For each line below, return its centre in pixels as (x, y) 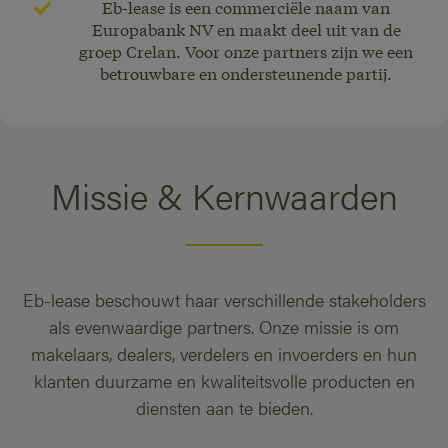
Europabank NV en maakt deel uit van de (246, 29)
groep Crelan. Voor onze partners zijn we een (246, 51)
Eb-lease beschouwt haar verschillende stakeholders (224, 300)
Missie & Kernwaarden (224, 195)
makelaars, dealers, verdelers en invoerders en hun (224, 354)
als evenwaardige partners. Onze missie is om (224, 327)
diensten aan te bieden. (224, 408)
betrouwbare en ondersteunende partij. (246, 73)
